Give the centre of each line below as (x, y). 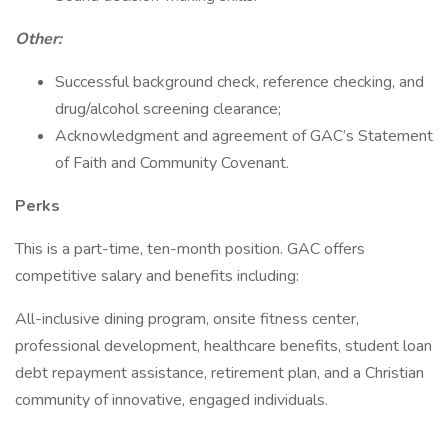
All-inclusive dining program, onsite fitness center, (187, 319)
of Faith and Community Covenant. (172, 163)
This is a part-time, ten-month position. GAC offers (190, 249)
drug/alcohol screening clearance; (168, 109)
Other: (38, 39)
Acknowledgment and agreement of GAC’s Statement (244, 136)
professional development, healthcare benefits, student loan (223, 346)
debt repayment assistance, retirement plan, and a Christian (219, 373)
